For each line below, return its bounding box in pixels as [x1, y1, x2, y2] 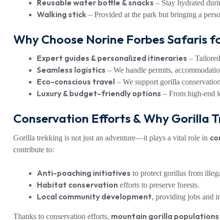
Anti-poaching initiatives [37, 167, 131, 178]
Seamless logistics [37, 65, 106, 75]
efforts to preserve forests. [118, 180, 199, 189]
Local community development [37, 191, 152, 201]
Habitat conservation [37, 179, 118, 190]
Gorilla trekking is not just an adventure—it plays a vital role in [13, 133, 210, 142]
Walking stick [37, 9, 86, 19]
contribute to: [13, 145, 54, 154]
